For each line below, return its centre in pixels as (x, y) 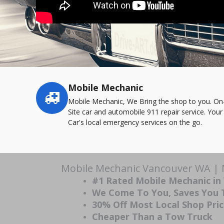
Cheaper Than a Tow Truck (152, 216)
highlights (51, 98)
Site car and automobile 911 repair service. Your (145, 112)
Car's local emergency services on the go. (135, 122)
